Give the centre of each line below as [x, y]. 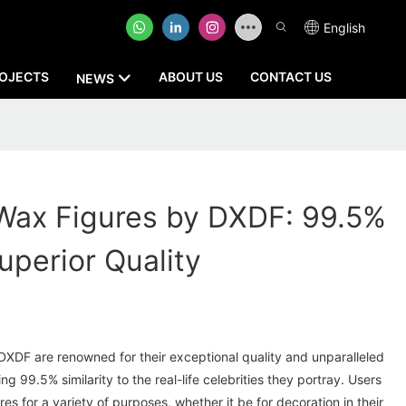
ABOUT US [190, 77]
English [344, 27]
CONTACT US [290, 77]
